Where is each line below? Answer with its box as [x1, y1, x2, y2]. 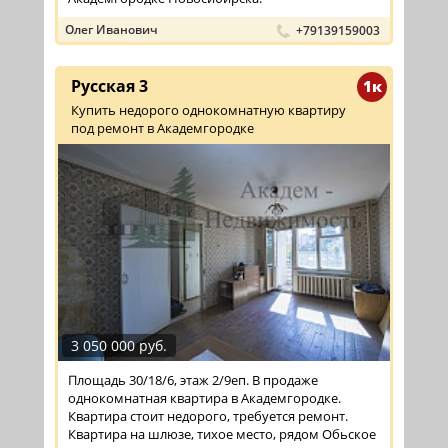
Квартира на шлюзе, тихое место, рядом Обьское [68, 424, 376, 443]
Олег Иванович [65, 21, 158, 39]
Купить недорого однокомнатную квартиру [71, 101, 346, 120]
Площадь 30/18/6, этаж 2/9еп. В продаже [68, 370, 318, 389]
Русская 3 [71, 75, 148, 98]
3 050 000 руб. [71, 335, 167, 355]
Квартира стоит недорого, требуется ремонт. [68, 406, 348, 425]
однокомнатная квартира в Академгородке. [68, 388, 341, 407]
